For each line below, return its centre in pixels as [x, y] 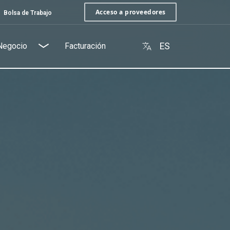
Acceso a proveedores [130, 12]
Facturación [85, 46]
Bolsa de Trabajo [28, 13]
